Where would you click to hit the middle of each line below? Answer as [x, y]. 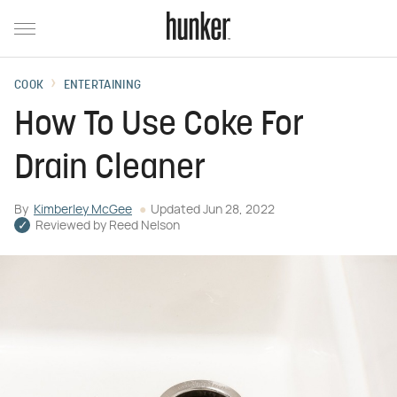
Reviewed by [72, 226]
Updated [177, 210]
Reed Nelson [144, 226]
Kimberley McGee [83, 210]
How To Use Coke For [159, 126]
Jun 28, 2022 [239, 210]
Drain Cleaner [110, 170]
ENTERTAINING [102, 86]
